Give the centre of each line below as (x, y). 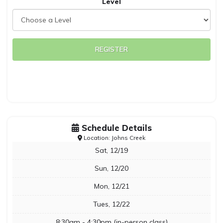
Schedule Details (115, 128)
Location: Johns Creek (114, 138)
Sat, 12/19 (111, 150)
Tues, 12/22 (111, 204)
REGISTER (111, 49)
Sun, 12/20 (111, 168)
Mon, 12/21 (111, 186)
